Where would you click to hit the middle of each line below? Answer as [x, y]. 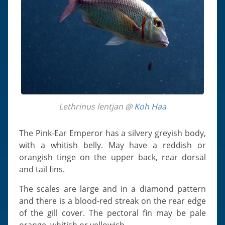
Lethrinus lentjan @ [98, 106]
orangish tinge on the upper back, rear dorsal [113, 157]
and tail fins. [42, 169]
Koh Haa [150, 106]
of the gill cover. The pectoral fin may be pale [113, 213]
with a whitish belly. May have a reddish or [113, 145]
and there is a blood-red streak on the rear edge [113, 201]
